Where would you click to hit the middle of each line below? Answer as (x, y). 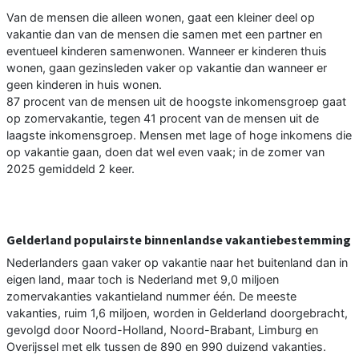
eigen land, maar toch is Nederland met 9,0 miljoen (143, 279)
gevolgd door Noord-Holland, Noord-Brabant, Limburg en (162, 329)
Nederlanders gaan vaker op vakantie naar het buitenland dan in (177, 262)
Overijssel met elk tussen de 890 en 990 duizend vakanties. (166, 346)
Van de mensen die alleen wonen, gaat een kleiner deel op (161, 17)
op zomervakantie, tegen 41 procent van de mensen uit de (163, 118)
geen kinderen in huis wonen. (84, 84)
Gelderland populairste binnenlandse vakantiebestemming (179, 239)
